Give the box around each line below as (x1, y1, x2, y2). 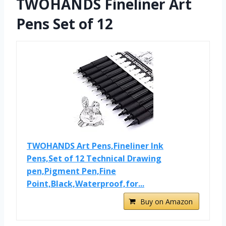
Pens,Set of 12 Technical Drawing (27, 153, 161, 164)
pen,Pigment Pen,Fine (27, 165, 116, 177)
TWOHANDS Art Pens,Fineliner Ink (27, 140, 163, 152)
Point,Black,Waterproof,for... (27, 178, 144, 190)
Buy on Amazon (140, 197, 193, 207)
